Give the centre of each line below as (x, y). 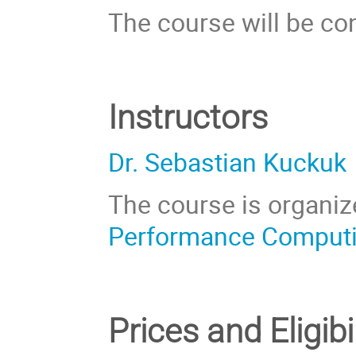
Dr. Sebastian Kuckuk (228, 161)
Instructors (188, 117)
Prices (158, 331)
